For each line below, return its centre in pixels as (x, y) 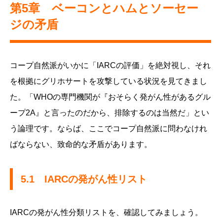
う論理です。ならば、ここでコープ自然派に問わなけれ (109, 129)
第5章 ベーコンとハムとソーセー (104, 8)
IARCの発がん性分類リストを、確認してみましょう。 (106, 213)
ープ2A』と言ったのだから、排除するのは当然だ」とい (110, 113)
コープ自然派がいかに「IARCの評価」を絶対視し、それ (110, 66)
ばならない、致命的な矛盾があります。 (81, 145)
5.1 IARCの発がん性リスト (84, 179)
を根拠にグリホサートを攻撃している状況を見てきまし (109, 81)
